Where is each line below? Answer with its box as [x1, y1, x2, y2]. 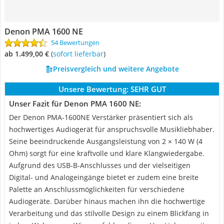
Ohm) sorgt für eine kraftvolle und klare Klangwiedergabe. [9, 148, 204, 158]
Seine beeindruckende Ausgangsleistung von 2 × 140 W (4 [9, 136, 202, 146]
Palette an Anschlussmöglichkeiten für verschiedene [9, 184, 184, 194]
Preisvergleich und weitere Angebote [52, 64, 179, 73]
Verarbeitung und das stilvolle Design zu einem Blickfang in [9, 208, 209, 218]
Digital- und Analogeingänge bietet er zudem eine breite [9, 172, 198, 182]
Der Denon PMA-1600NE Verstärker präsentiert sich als [9, 112, 193, 122]
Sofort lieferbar [56, 49, 103, 58]
